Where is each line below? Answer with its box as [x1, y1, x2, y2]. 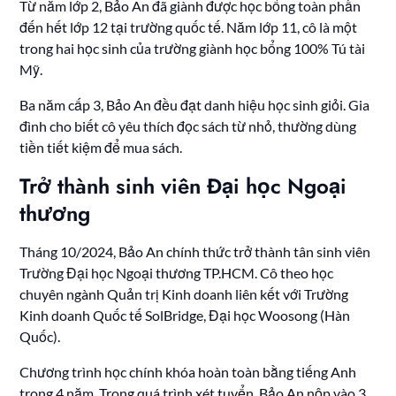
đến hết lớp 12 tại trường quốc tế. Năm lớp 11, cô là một [19, 19, 358, 36]
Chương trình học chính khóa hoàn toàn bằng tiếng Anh [19, 363, 357, 381]
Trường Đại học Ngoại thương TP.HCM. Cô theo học [19, 264, 334, 282]
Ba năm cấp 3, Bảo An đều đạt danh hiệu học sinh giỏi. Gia [19, 96, 370, 114]
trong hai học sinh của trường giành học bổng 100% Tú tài [19, 40, 366, 57]
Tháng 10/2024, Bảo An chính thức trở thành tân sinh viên [19, 243, 371, 261]
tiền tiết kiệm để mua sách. [19, 139, 183, 156]
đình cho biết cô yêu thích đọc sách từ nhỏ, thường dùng [19, 118, 357, 135]
